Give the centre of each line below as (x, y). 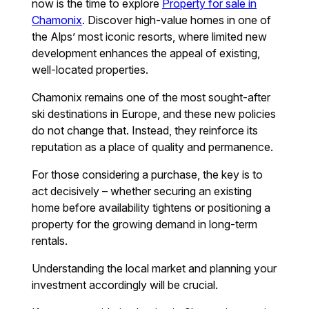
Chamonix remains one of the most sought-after (151, 98)
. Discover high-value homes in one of (177, 20)
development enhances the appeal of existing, (146, 53)
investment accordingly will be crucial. (125, 285)
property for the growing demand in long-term (145, 225)
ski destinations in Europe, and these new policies (154, 114)
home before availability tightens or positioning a (151, 208)
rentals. (50, 241)
